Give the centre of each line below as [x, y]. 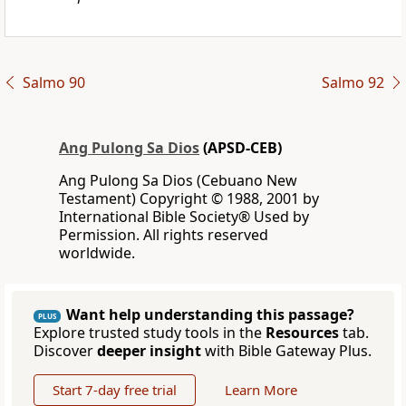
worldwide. [97, 253]
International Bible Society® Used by [184, 217]
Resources [302, 333]
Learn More [261, 390]
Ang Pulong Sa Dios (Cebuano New [178, 181]
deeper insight [149, 351]
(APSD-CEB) [241, 148]
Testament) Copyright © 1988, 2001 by [189, 199]
